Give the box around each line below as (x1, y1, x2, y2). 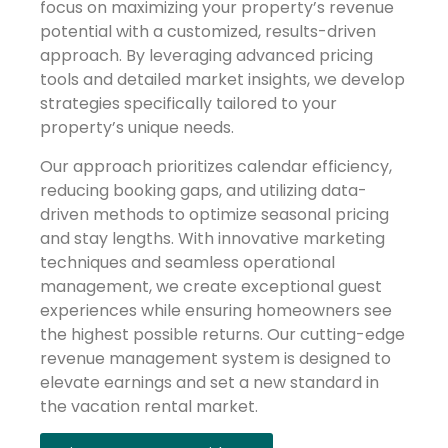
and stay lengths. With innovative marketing (40, 226, 385, 250)
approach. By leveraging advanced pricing (40, 44, 373, 68)
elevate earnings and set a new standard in (40, 370, 379, 394)
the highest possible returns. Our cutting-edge (40, 322, 405, 346)
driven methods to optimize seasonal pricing (40, 202, 389, 226)
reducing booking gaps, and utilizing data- (40, 178, 367, 202)
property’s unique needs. (40, 116, 234, 140)
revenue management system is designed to (40, 346, 391, 370)
